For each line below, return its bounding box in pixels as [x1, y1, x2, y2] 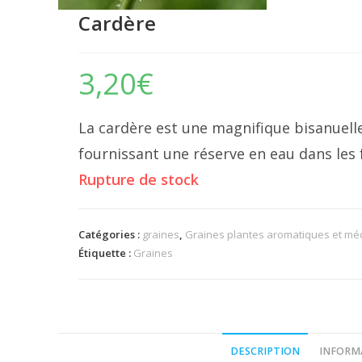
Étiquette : [78, 246, 133, 260]
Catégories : [78, 227, 142, 242]
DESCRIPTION [229, 344, 300, 358]
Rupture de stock [78, 170, 199, 189]
